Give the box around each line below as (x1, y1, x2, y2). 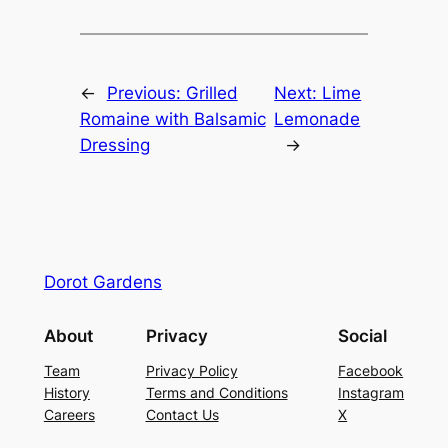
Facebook (338, 361, 404, 379)
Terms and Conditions (145, 383, 288, 401)
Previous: (106, 83, 186, 104)
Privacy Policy (145, 361, 238, 379)
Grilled (185, 83, 238, 104)
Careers (43, 405, 95, 423)
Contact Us (145, 405, 219, 423)
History (43, 383, 90, 401)
